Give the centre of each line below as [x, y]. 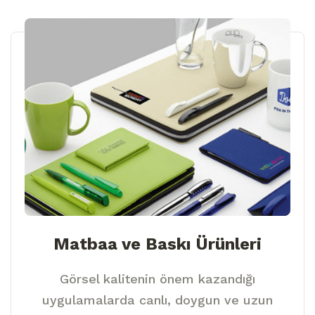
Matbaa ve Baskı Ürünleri [157, 244]
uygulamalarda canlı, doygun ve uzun [157, 300]
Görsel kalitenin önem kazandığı [157, 278]
